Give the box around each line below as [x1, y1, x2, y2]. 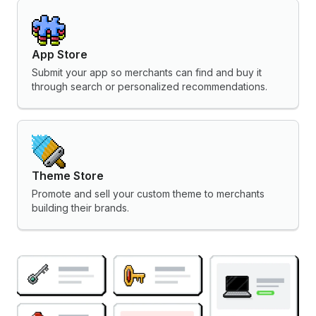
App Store [32, 47, 87, 61]
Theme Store [32, 169, 104, 183]
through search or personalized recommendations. [32, 80, 267, 92]
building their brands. [32, 202, 129, 214]
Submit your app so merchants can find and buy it [32, 66, 262, 78]
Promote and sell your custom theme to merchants [32, 188, 265, 200]
